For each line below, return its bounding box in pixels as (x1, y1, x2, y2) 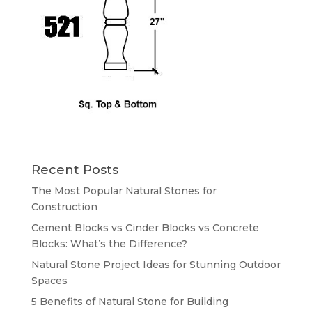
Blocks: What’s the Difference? (31, 237, 187, 251)
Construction (31, 201, 97, 214)
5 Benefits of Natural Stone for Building (31, 295, 228, 309)
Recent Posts (31, 162, 118, 178)
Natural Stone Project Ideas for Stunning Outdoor (31, 258, 281, 272)
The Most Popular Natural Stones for (31, 185, 217, 198)
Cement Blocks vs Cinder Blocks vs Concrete (31, 221, 259, 235)
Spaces (31, 274, 68, 288)
